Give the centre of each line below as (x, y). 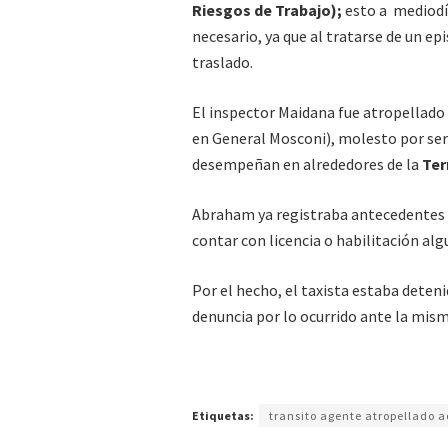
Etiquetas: (223, 416)
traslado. (222, 62)
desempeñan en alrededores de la (307, 164)
